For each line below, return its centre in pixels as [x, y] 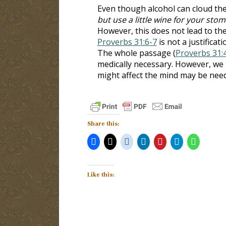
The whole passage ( [136, 53]
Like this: [101, 175]
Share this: [103, 124]
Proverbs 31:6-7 [127, 42]
